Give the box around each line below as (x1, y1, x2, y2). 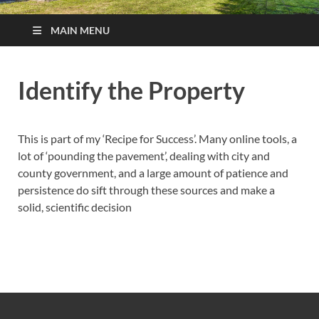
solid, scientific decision (18, 199, 132, 214)
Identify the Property (18, 75, 245, 105)
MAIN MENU (51, 23, 110, 36)
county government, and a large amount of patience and (18, 165, 288, 179)
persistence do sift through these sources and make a (18, 182, 275, 197)
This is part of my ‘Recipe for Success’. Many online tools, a (18, 131, 297, 145)
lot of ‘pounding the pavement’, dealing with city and (18, 148, 270, 162)
